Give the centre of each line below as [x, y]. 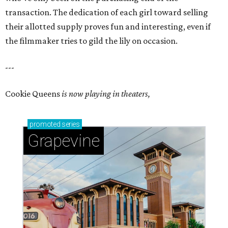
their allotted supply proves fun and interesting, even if [108, 27]
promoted [45, 124]
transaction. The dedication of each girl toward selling [107, 12]
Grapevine [64, 141]
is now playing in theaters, [106, 94]
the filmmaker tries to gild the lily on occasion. [91, 41]
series [70, 124]
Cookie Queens [33, 94]
